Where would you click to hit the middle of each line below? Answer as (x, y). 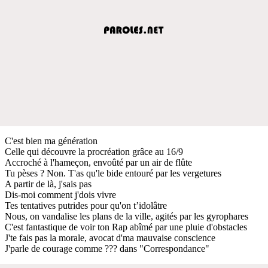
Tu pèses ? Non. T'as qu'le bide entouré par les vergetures (113, 173)
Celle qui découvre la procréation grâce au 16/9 (94, 151)
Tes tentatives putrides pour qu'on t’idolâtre (86, 205)
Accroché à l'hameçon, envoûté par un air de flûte (98, 162)
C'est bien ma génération (51, 141)
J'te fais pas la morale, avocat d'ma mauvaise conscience (110, 237)
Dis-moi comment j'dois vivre (60, 194)
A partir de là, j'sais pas (48, 184)
